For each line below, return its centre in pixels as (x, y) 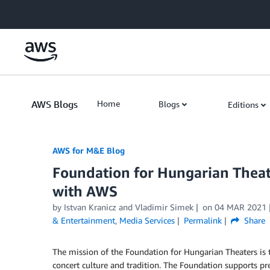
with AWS (85, 191)
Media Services (147, 220)
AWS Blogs (55, 104)
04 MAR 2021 (240, 207)
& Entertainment (84, 220)
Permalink (202, 220)
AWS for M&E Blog (89, 150)
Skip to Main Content (46, 12)
